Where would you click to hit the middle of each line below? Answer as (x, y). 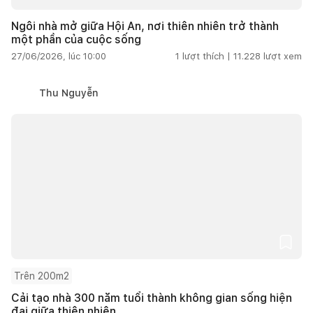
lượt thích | (206, 56)
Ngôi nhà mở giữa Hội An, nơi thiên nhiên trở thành (145, 26)
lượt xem (283, 56)
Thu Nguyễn (69, 93)
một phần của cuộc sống (76, 39)
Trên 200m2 (42, 276)
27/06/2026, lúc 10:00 (59, 56)
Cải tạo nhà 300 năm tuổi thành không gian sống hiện (152, 298)
